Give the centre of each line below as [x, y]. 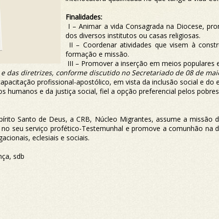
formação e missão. [97, 54]
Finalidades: [84, 17]
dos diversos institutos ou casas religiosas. [133, 35]
